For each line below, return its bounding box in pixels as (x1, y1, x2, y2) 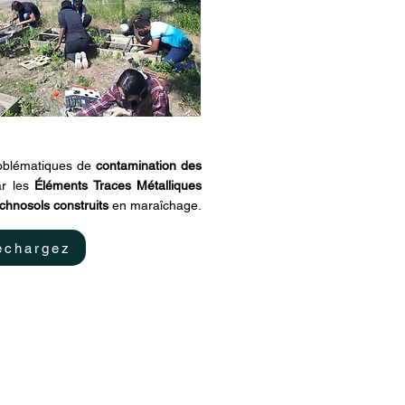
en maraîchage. (112, 198, 202, 212)
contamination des (95, 158, 202, 173)
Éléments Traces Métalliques (34, 178, 202, 193)
